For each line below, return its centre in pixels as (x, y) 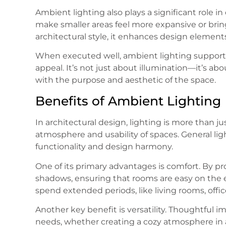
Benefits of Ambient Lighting (128, 101)
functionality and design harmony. (104, 147)
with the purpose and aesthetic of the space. (126, 80)
